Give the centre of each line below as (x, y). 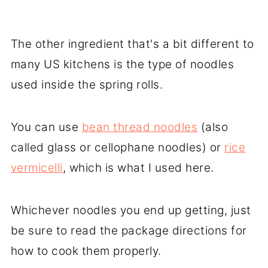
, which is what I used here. (138, 167)
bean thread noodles (140, 127)
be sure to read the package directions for (129, 230)
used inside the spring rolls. (87, 84)
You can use (46, 127)
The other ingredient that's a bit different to (132, 44)
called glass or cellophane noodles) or (118, 147)
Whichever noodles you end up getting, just (131, 210)
